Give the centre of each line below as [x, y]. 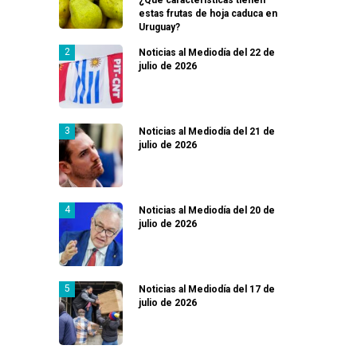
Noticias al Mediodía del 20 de [207, 210]
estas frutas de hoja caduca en [208, 13]
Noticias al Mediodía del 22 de [207, 52]
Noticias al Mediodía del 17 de [207, 289]
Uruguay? [159, 27]
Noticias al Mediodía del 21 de [207, 131]
